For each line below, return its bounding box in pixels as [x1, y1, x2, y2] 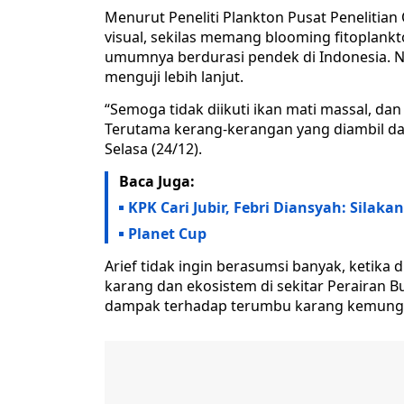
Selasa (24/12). [105, 139, 202, 160]
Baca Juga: [119, 171, 195, 192]
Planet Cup [128, 224, 207, 244]
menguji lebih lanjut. [105, 67, 243, 87]
